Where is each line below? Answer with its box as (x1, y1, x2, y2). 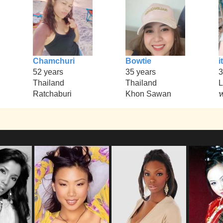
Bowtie (125, 57, 152, 66)
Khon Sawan (125, 90, 172, 99)
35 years (125, 68, 156, 77)
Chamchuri (32, 57, 75, 66)
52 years (32, 68, 63, 77)
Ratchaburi (32, 90, 72, 99)
